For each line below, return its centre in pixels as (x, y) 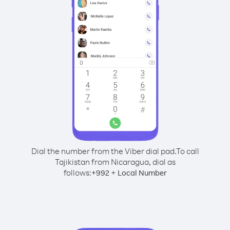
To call (187, 151)
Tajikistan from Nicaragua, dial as (115, 162)
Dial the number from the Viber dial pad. (103, 151)
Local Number (142, 173)
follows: (77, 172)
